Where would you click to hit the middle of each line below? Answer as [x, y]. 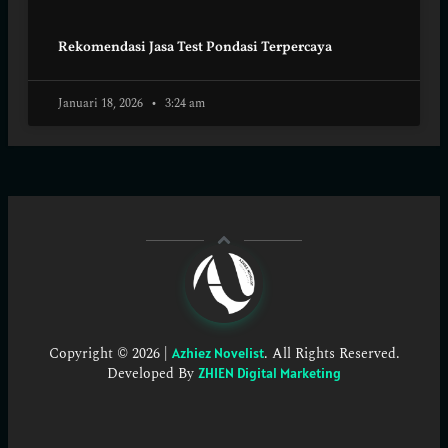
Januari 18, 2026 [102, 104]
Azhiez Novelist [217, 352]
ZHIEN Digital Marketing [269, 372]
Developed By [152, 373]
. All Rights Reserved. [331, 353]
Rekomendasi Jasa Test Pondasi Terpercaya [195, 48]
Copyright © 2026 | [110, 353]
